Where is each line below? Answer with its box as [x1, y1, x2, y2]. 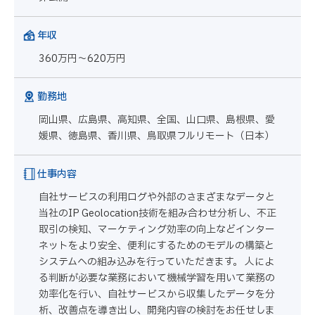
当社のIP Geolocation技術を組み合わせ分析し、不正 [39, 206, 276, 221]
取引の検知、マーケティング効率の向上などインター [39, 222, 275, 237]
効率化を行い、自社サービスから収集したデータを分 [39, 287, 275, 302]
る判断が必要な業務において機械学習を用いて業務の [39, 271, 275, 285]
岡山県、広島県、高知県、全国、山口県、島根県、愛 [39, 112, 275, 127]
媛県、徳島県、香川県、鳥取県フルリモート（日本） [39, 129, 274, 143]
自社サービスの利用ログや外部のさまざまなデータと [39, 190, 275, 205]
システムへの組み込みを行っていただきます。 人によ [39, 255, 274, 269]
